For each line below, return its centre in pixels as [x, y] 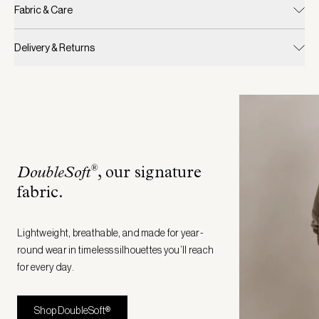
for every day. [46, 267]
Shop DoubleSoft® [73, 310]
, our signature [150, 174]
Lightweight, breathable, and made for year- [111, 232]
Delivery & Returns [54, 48]
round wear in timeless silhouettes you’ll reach [116, 250]
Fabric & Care [43, 10]
